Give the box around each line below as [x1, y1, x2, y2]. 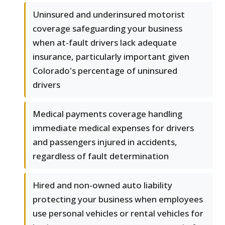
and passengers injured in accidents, [33, 136, 177, 148]
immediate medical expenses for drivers [33, 122, 194, 134]
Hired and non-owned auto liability [33, 179, 172, 191]
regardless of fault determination [33, 150, 169, 162]
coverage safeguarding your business [33, 23, 182, 35]
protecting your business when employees [33, 193, 203, 205]
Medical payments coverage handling [33, 108, 182, 120]
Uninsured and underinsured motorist [33, 9, 185, 21]
